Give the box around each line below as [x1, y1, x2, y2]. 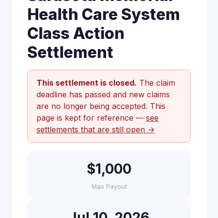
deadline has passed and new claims [36, 90, 170, 99]
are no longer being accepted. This [36, 101, 165, 111]
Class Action [27, 24, 125, 43]
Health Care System [27, 5, 180, 24]
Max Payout [91, 182, 127, 190]
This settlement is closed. [36, 78, 137, 88]
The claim [137, 78, 175, 88]
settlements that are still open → [36, 125, 155, 134]
